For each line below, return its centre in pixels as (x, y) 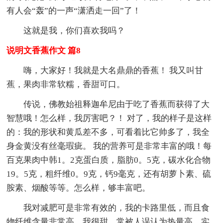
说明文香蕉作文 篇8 (44, 50)
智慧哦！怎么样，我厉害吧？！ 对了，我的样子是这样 (109, 118)
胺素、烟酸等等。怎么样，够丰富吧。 (79, 188)
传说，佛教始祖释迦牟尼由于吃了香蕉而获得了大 (117, 104)
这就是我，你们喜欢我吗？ (74, 30)
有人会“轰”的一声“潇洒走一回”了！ (74, 10)
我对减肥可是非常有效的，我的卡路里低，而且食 (117, 208)
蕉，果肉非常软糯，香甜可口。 (66, 84)
